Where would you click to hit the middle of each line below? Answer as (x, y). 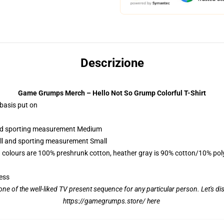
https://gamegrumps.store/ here (112, 201)
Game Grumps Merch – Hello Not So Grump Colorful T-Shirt (112, 93)
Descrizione (112, 63)
